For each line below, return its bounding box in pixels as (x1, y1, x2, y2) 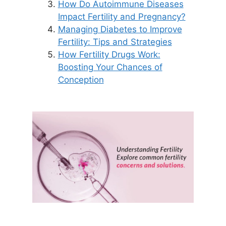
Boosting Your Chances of (58, 62, 162, 72)
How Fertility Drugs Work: (58, 49, 160, 60)
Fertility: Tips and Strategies (58, 36, 172, 47)
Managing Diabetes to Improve (58, 24, 182, 34)
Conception (58, 74, 104, 85)
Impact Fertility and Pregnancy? (58, 11, 186, 22)
